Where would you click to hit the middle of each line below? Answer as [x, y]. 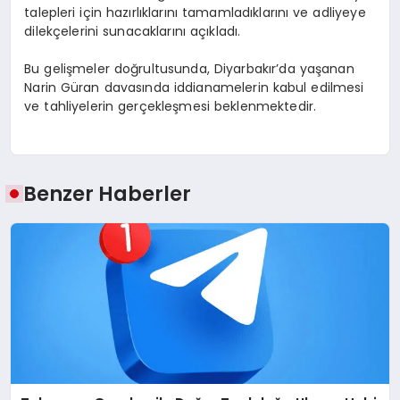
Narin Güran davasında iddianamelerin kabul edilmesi [194, 87]
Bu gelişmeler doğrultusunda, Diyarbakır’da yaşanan [189, 68]
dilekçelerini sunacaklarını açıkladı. [133, 31]
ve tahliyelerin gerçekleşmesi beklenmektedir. [171, 106]
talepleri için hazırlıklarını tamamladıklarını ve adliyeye [195, 12]
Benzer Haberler [108, 194]
